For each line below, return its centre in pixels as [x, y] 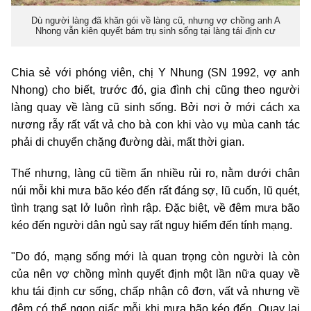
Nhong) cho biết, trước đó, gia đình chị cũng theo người [155, 90]
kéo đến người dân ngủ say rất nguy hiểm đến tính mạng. [152, 225]
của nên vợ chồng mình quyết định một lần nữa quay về [155, 274]
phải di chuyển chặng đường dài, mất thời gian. [128, 142]
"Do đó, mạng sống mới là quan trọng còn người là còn [155, 256]
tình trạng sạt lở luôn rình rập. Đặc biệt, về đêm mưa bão [155, 208]
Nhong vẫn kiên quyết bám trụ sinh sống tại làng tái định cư [155, 31]
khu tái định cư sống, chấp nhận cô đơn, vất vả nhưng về [155, 291]
